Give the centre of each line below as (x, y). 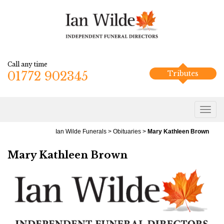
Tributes (183, 73)
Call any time (27, 64)
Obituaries (127, 131)
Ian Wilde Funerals (81, 131)
